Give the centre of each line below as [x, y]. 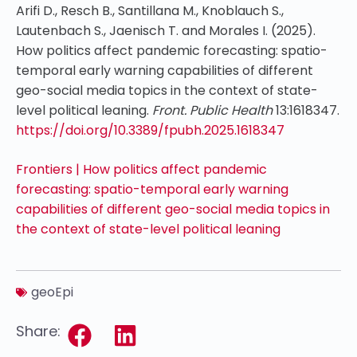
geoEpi [52, 292]
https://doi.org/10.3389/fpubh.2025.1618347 [150, 130]
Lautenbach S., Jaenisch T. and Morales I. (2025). [166, 30]
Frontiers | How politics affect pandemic [141, 169]
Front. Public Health [212, 110]
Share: [38, 331]
